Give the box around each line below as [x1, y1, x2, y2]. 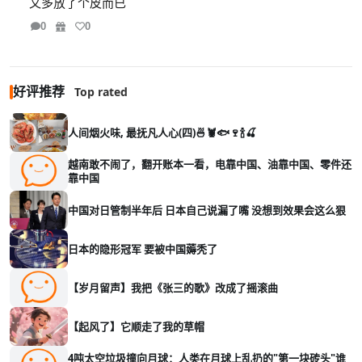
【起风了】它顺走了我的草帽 [68, 318, 204, 334]
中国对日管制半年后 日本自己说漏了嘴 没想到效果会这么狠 [68, 202, 346, 217]
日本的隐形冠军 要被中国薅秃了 [68, 241, 217, 256]
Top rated [74, 84, 128, 100]
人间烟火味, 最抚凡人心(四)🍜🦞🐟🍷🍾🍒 [126, 124, 256, 140]
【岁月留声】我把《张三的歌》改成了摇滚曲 [68, 280, 278, 295]
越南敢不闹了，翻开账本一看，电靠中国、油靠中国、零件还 [68, 157, 351, 172]
